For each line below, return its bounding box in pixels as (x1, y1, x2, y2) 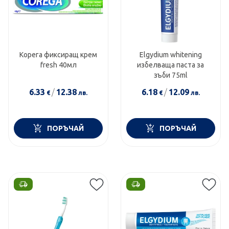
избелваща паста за (137, 60, 204, 69)
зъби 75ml (153, 71, 188, 79)
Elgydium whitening (139, 50, 202, 59)
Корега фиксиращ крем (19, 50, 98, 59)
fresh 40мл (40, 60, 77, 69)
